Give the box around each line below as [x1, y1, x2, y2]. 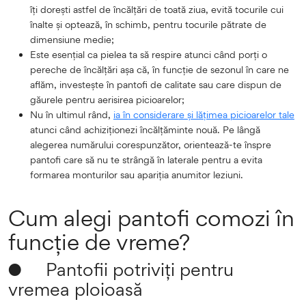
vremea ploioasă [8, 277, 143, 300]
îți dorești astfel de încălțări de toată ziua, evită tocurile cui [30, 3, 283, 15]
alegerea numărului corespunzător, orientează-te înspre [30, 138, 271, 150]
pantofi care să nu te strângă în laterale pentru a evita [30, 153, 262, 165]
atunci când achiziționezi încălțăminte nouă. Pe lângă [30, 123, 260, 135]
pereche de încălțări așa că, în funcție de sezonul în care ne [30, 63, 289, 75]
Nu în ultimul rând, [30, 108, 113, 120]
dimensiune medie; [30, 33, 114, 45]
